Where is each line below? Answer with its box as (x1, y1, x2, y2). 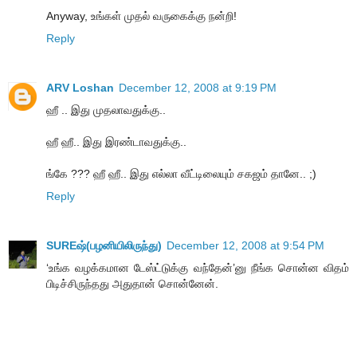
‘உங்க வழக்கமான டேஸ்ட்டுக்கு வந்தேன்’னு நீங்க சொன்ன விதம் (46, 261, 349, 275)
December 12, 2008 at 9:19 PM (119, 81, 277, 95)
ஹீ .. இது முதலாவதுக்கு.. (46, 104, 166, 117)
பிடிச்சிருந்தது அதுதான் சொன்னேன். (46, 277, 218, 291)
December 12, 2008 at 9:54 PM (167, 239, 324, 253)
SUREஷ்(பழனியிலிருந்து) (46, 239, 162, 253)
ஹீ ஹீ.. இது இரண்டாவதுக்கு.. (46, 135, 186, 149)
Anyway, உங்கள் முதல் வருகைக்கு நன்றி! (46, 10, 237, 23)
